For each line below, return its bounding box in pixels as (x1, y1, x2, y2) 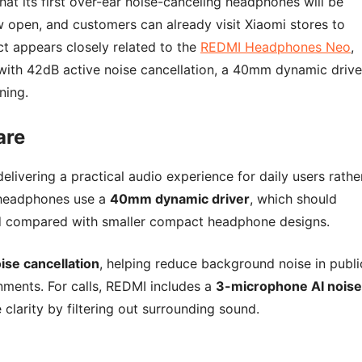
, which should (250, 190, 337, 207)
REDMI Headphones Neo (200, 38, 351, 55)
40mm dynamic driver (110, 190, 250, 207)
